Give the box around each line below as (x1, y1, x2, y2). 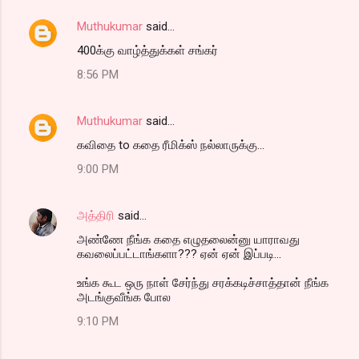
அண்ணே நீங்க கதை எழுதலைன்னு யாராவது (77, 232, 300, 247)
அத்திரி (77, 208, 115, 223)
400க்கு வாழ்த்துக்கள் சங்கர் (77, 42, 218, 58)
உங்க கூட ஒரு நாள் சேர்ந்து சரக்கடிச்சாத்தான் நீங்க (77, 275, 329, 290)
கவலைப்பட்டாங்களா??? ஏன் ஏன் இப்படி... (77, 246, 281, 261)
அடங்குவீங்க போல (77, 289, 171, 305)
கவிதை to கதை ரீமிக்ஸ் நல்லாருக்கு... (77, 137, 264, 152)
